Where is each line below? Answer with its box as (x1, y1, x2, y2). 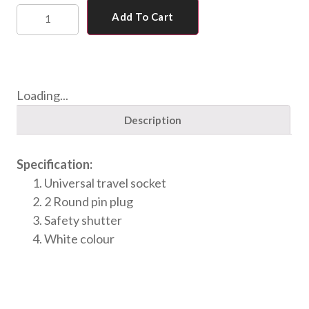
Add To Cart (112, 10, 174, 23)
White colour (44, 230, 115, 246)
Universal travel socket (44, 175, 167, 190)
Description (124, 113, 181, 126)
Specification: (17, 156, 93, 172)
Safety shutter (44, 212, 123, 228)
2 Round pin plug (44, 193, 134, 209)
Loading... (17, 87, 69, 103)
